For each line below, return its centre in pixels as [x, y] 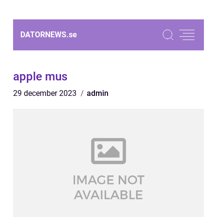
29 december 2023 [46, 93]
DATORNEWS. [45, 35]
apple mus [40, 77]
